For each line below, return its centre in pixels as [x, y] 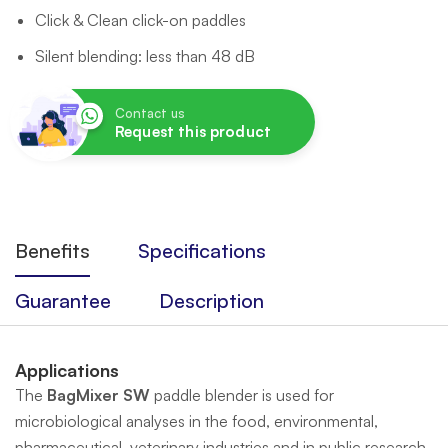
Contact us [150, 113]
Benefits [52, 250]
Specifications [202, 250]
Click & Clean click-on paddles [140, 20]
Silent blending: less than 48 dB [145, 56]
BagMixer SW [98, 395]
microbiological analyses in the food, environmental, [196, 421]
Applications [67, 370]
